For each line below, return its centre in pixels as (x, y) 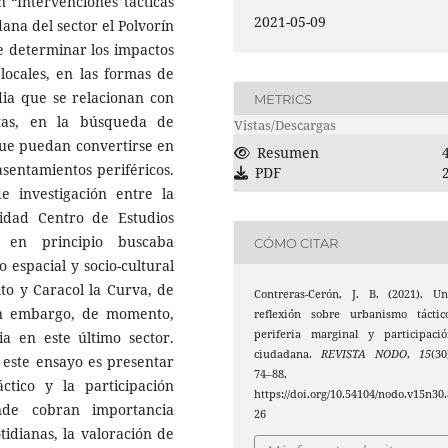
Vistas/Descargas (285, 125)
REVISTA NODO (364, 354)
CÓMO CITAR (296, 242)
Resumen (288, 153)
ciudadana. (288, 354)
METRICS (283, 98)
